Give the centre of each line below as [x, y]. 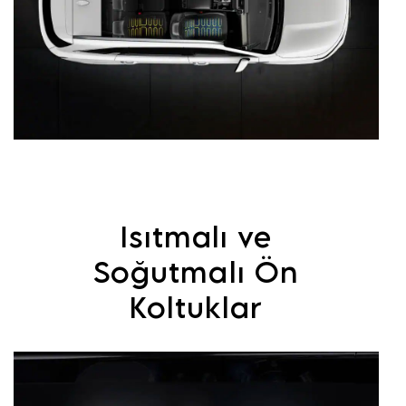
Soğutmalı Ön [196, 272]
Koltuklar [196, 307]
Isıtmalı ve [196, 237]
